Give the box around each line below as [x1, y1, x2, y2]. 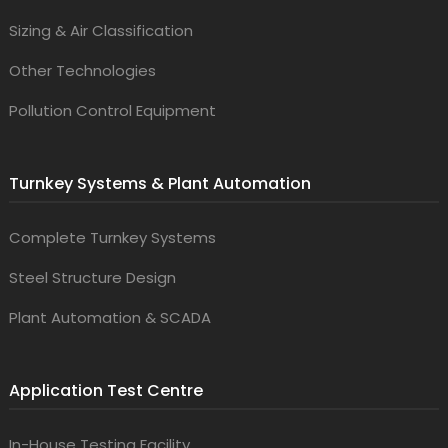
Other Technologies [8, 59, 156, 81]
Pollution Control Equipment [8, 99, 216, 121]
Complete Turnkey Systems [8, 226, 216, 248]
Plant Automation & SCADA [8, 306, 211, 328]
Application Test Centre [8, 378, 203, 402]
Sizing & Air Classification [8, 19, 193, 41]
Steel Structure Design [8, 266, 176, 288]
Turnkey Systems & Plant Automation [8, 171, 311, 195]
